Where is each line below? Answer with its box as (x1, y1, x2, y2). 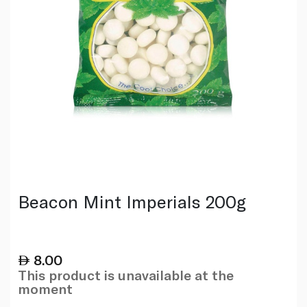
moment (17, 280, 73, 297)
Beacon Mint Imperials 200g (17, 190, 246, 212)
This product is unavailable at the (17, 266, 234, 283)
